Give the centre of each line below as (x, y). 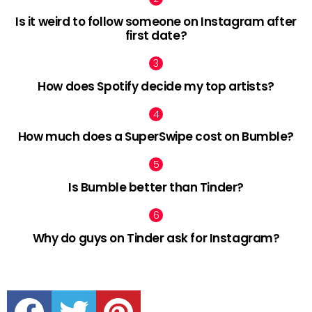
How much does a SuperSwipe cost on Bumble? (156, 137)
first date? (156, 35)
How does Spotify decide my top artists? (156, 86)
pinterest (140, 291)
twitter (90, 291)
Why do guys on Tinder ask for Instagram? (156, 238)
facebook (52, 291)
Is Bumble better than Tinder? (156, 188)
